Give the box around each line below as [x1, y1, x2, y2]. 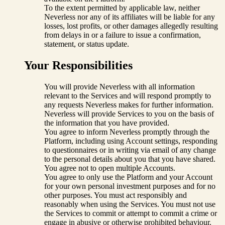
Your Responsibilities [24, 58, 133, 72]
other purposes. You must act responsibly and [44, 190, 187, 199]
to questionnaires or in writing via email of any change [44, 145, 216, 154]
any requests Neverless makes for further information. [44, 100, 213, 109]
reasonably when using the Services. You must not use [44, 199, 215, 208]
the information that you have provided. [44, 118, 169, 127]
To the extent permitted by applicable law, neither [44, 4, 200, 12]
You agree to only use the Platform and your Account [44, 172, 212, 181]
